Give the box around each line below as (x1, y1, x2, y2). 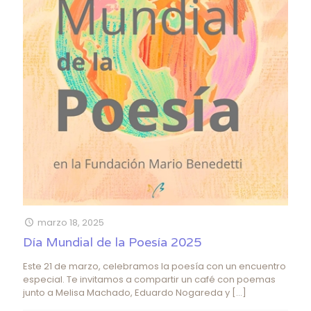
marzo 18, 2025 (37, 215, 105, 229)
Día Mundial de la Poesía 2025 (23, 233, 201, 250)
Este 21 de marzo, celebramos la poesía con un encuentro (23, 259, 286, 273)
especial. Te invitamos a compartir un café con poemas (23, 272, 276, 286)
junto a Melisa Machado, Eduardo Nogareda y (23, 285, 230, 299)
